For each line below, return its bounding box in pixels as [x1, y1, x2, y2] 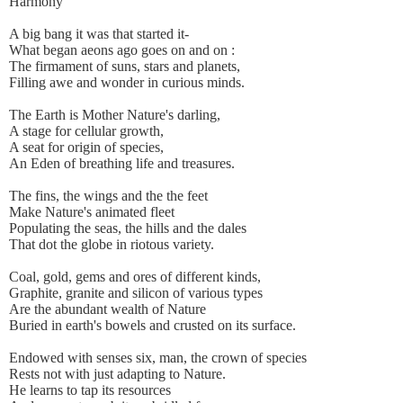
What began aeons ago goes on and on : [9, 42, 235, 58]
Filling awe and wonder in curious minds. [9, 75, 245, 91]
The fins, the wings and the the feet [9, 188, 208, 204]
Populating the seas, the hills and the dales [9, 220, 246, 237]
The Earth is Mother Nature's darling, [9, 107, 220, 123]
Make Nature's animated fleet [9, 204, 175, 220]
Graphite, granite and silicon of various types [9, 285, 263, 301]
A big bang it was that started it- [9, 26, 189, 42]
